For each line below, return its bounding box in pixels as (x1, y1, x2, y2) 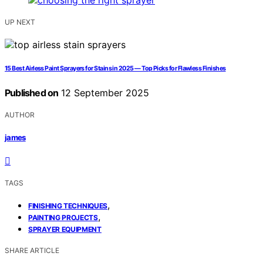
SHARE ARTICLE (5, 245, 59, 255)
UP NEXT (5, 18, 35, 27)
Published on (5, 87, 59, 99)
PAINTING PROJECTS (28, 213, 98, 222)
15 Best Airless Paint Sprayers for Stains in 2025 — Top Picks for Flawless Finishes (5, 65, 226, 73)
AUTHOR (5, 110, 35, 120)
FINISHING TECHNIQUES (28, 201, 107, 210)
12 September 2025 (58, 87, 150, 99)
